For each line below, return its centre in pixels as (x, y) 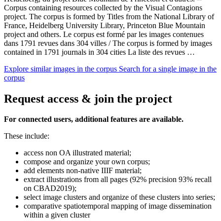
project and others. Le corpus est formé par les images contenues (104, 34)
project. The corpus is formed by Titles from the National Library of (109, 16)
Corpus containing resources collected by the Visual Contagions (103, 7)
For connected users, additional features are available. (94, 119)
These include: (27, 136)
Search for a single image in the (168, 69)
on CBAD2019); (50, 188)
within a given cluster (57, 215)
